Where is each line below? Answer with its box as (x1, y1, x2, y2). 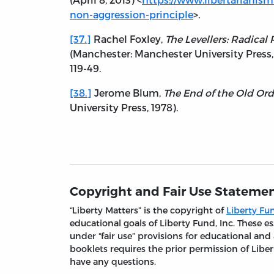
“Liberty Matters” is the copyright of (70, 205, 226, 216)
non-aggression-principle (70, 9, 193, 21)
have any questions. (70, 256, 156, 267)
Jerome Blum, (92, 87, 163, 99)
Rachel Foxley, (91, 33, 165, 45)
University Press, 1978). (70, 102, 178, 114)
